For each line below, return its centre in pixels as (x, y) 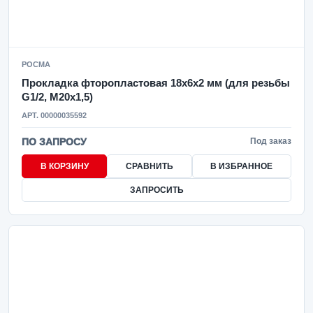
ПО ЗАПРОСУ (54, 142)
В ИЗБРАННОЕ (242, 166)
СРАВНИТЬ (149, 166)
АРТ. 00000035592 (54, 115)
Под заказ (271, 141)
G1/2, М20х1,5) (57, 97)
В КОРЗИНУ (64, 166)
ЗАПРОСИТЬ (156, 190)
